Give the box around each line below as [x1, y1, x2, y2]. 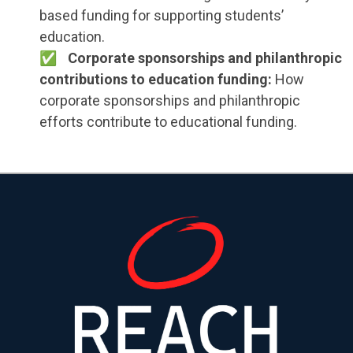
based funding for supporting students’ [39, 7, 284, 24]
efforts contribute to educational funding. [39, 113, 297, 130]
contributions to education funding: [39, 71, 272, 87]
